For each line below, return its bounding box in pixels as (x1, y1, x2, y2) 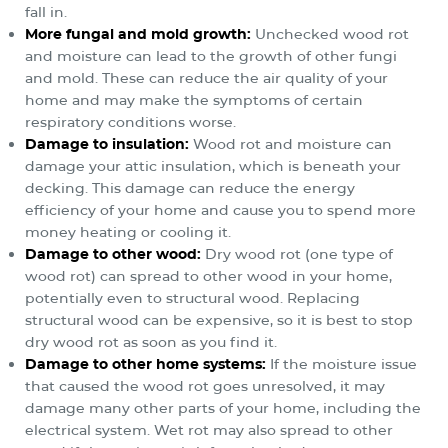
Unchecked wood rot (251, 24, 409, 43)
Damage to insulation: (25, 134, 189, 153)
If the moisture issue (266, 354, 417, 373)
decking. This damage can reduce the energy (25, 178, 355, 197)
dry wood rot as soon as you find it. (25, 332, 277, 351)
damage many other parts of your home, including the (25, 398, 421, 417)
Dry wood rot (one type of (201, 244, 393, 263)
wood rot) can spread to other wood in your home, (25, 266, 392, 285)
